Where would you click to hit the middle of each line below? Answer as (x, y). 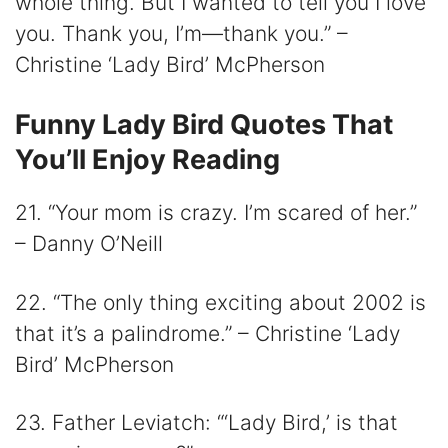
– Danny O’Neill (89, 244)
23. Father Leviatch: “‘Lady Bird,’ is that (206, 422)
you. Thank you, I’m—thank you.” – (181, 33)
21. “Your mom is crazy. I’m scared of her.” (216, 213)
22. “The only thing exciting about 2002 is (220, 302)
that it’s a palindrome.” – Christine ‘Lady (207, 333)
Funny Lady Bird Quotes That (204, 125)
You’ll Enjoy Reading (147, 160)
